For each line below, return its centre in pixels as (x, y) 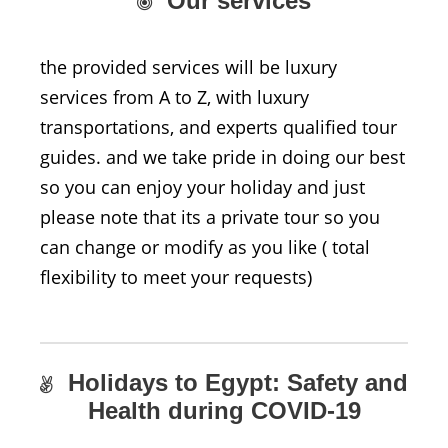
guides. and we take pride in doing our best (222, 156)
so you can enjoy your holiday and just (202, 186)
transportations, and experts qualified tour (218, 126)
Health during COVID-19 (224, 410)
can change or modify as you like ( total (205, 246)
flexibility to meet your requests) (176, 276)
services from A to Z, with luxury (174, 96)
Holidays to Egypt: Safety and (238, 382)
